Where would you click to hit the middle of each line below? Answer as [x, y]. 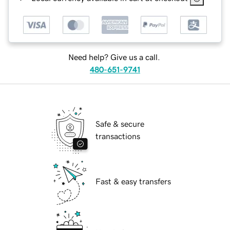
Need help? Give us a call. [114, 57]
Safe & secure [120, 124]
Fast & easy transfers [133, 181]
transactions [118, 136]
